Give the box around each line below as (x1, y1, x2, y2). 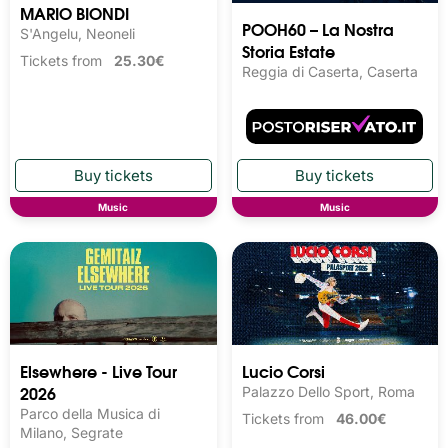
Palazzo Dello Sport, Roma (241, 383, 415, 401)
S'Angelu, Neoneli (20, 24, 135, 42)
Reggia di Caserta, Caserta (241, 63, 418, 81)
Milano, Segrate (20, 424, 123, 442)
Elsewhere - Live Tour (20, 358, 177, 384)
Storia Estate (241, 38, 335, 64)
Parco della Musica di (20, 405, 160, 423)
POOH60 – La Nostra (241, 16, 394, 42)
